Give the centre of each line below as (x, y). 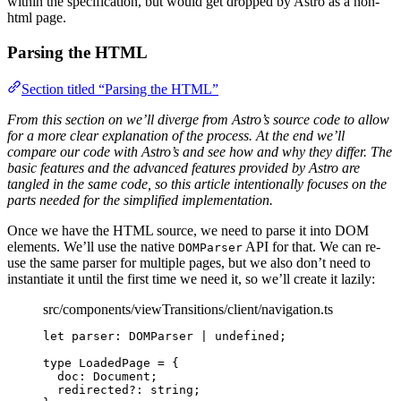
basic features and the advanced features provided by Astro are (183, 167)
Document (122, 376)
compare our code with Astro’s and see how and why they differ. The (200, 151)
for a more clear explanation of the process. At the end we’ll (176, 135)
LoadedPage (115, 363)
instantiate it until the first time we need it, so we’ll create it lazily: (191, 278)
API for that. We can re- (311, 246)
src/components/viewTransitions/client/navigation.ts (188, 309)
